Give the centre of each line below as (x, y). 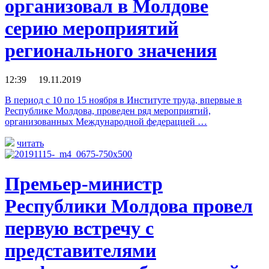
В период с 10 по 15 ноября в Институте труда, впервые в (123, 100)
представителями (80, 250)
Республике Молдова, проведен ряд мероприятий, (108, 111)
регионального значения (111, 51)
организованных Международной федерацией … (106, 122)
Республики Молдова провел (129, 206)
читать (30, 144)
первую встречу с (79, 228)
